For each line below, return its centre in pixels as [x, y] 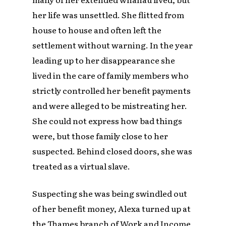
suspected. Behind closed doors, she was [112, 151]
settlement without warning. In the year [113, 45]
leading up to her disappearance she [104, 60]
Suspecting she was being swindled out [110, 193]
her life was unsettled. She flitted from [108, 15]
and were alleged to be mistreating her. [110, 106]
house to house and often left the [97, 30]
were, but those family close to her [100, 136]
